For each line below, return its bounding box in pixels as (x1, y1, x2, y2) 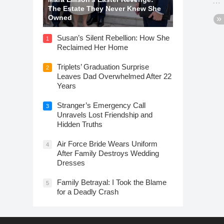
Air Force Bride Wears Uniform (57, 139, 157, 148)
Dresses (57, 158, 85, 167)
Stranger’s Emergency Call (57, 100, 145, 109)
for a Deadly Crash (57, 187, 118, 196)
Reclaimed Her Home (57, 42, 128, 51)
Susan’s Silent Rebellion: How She (57, 33, 169, 42)
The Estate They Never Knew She (48, 4, 161, 12)
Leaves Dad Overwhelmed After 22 (57, 71, 171, 80)
